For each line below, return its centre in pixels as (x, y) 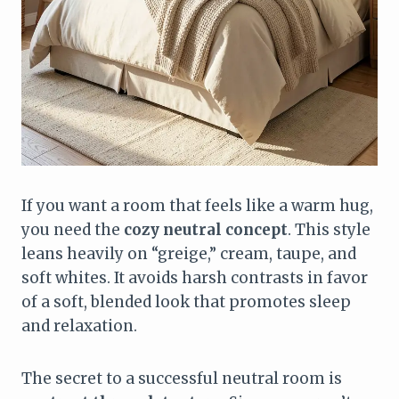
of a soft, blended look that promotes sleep (186, 301)
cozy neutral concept (206, 229)
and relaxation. (79, 326)
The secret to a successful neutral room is (182, 378)
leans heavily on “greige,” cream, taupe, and (189, 253)
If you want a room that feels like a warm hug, (197, 205)
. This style (329, 229)
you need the (73, 229)
